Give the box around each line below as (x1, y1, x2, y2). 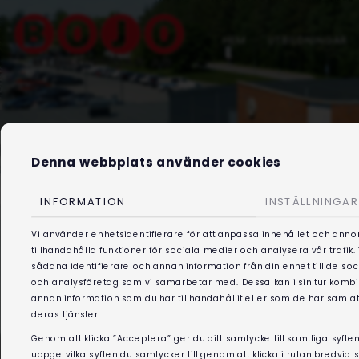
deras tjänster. (31, 309, 102, 321)
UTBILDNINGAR (268, 33, 348, 47)
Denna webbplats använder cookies (31, 154, 281, 171)
